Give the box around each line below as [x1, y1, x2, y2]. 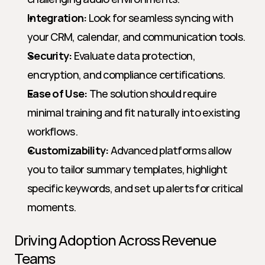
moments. [27, 200, 76, 214]
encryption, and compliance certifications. [27, 67, 225, 82]
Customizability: [27, 143, 109, 157]
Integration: [27, 11, 87, 25]
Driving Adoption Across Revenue [14, 230, 216, 250]
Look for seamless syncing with [86, 11, 234, 25]
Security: [27, 49, 72, 63]
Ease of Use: [27, 86, 88, 101]
